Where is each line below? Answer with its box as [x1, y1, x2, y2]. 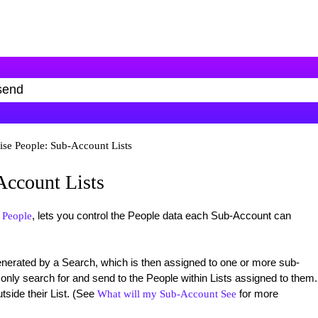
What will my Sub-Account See [97, 288, 236, 300]
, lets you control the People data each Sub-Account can [31, 209, 291, 221]
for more [236, 287, 278, 300]
